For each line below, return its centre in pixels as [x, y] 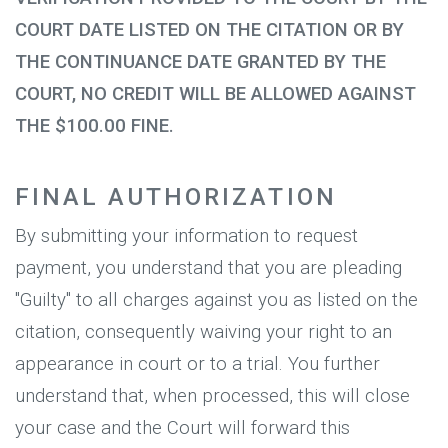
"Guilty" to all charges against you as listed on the [216, 300]
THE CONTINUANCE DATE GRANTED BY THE [200, 61]
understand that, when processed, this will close [212, 396]
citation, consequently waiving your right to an [203, 332]
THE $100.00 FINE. [94, 125]
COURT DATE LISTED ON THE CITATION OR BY [209, 29]
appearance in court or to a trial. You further [197, 364]
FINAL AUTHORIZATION [176, 197]
